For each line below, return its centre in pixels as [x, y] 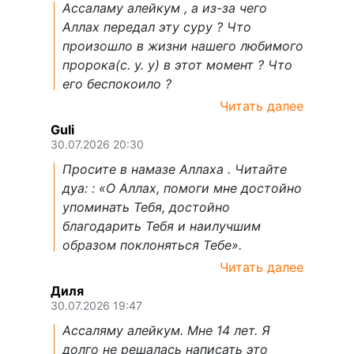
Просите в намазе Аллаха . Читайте [175, 169]
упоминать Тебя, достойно [146, 207]
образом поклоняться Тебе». [152, 245]
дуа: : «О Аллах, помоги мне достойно [182, 188]
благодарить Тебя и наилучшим [162, 226]
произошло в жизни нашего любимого [183, 46]
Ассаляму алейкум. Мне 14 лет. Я [166, 331]
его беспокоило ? [117, 84]
